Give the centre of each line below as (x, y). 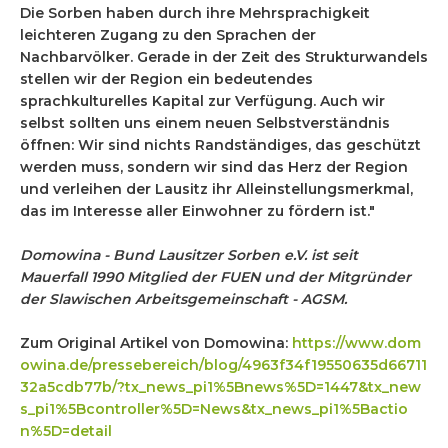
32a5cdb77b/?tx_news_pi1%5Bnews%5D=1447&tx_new (220, 387)
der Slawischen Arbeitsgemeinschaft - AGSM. (185, 299)
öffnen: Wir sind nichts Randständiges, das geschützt (220, 145)
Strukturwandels (366, 57)
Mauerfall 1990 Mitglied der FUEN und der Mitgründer (215, 277)
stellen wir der (75, 79)
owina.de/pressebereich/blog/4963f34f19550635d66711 (223, 365)
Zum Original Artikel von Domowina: (156, 343)
